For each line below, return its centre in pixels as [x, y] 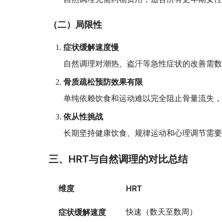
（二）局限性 [76, 25]
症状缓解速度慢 [91, 47]
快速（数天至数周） [162, 212]
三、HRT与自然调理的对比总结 [118, 159]
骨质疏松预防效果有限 [103, 82]
